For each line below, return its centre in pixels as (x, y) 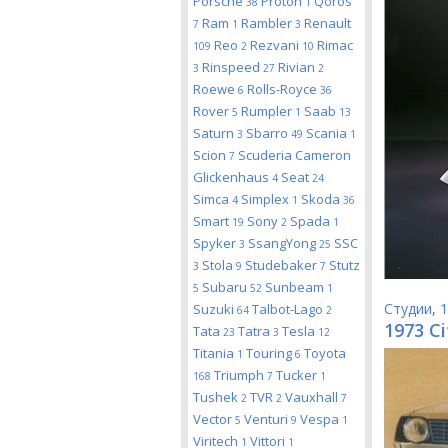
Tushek (217, 397)
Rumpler (268, 111)
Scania (328, 133)
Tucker (298, 375)
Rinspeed (232, 67)
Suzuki (215, 309)
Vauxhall (313, 397)
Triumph (240, 375)
